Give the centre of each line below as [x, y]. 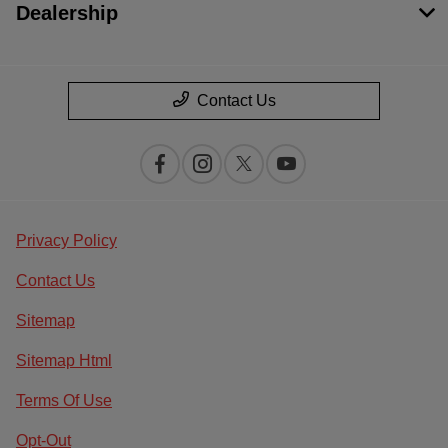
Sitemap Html [64, 360]
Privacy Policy [66, 240]
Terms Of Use [64, 400]
